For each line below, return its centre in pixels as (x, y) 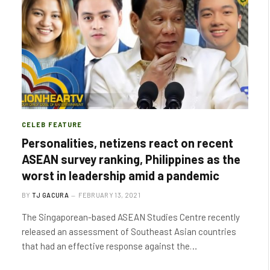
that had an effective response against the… (109, 246)
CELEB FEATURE (52, 124)
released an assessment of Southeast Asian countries (129, 231)
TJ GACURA (50, 195)
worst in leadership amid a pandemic (121, 175)
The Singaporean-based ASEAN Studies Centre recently (131, 217)
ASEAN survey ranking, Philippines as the (131, 159)
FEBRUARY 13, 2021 (109, 195)
